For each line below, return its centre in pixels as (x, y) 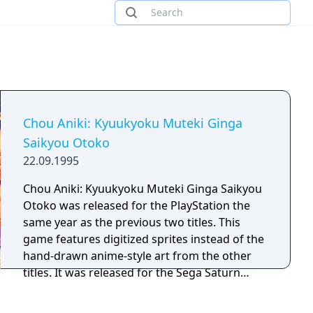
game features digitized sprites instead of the (144, 239)
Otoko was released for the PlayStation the (137, 205)
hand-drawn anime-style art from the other (137, 256)
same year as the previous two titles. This (132, 222)
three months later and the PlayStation (126, 289)
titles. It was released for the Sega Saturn (132, 272)
